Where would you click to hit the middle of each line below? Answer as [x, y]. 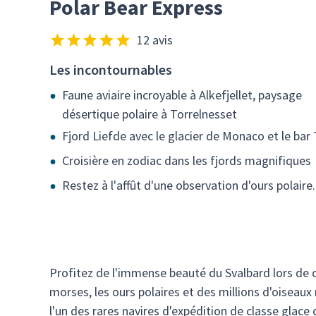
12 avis [154, 40]
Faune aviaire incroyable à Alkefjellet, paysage [182, 95]
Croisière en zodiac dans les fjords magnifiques [187, 160]
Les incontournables [111, 69]
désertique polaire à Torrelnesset [150, 114]
